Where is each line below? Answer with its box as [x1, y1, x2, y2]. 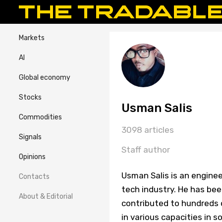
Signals [19, 133, 42, 141]
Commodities [19, 113, 62, 121]
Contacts [19, 172, 50, 181]
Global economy [19, 73, 70, 82]
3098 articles [121, 125, 174, 135]
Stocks [19, 93, 42, 102]
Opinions [19, 153, 46, 161]
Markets [19, 34, 45, 42]
